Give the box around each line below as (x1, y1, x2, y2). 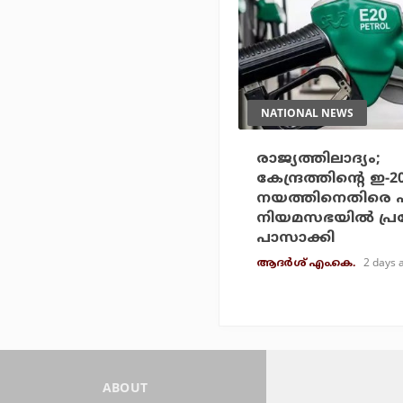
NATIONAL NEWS (261, 105, 354, 121)
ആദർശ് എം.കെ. (256, 257, 354, 272)
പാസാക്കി (256, 229, 335, 248)
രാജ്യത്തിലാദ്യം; (256, 150, 381, 169)
